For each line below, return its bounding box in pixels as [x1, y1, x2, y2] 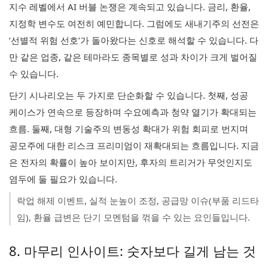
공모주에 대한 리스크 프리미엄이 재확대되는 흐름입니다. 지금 [9, 139, 259, 151]
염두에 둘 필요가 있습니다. [9, 173, 117, 185]
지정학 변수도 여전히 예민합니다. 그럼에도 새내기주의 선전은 [9, 17, 259, 29]
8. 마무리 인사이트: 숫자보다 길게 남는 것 [9, 242, 256, 260]
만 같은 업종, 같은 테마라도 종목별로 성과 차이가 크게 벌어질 [9, 51, 257, 63]
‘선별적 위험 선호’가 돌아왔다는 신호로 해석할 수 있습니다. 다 [9, 34, 258, 46]
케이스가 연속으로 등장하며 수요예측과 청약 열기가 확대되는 [9, 106, 257, 118]
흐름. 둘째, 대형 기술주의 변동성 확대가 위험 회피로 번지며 [9, 123, 248, 135]
